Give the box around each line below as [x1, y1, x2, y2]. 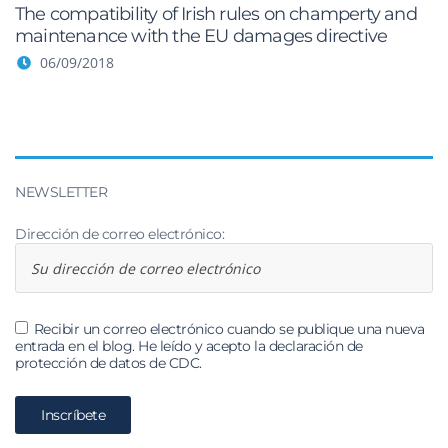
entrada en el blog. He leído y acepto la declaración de [15, 337, 363, 355]
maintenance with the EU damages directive [15, 25, 388, 47]
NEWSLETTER [15, 183, 107, 201]
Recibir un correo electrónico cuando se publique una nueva [33, 320, 425, 338]
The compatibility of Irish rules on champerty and [15, 3, 417, 25]
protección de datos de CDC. [15, 354, 202, 372]
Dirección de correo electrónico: [15, 225, 224, 243]
